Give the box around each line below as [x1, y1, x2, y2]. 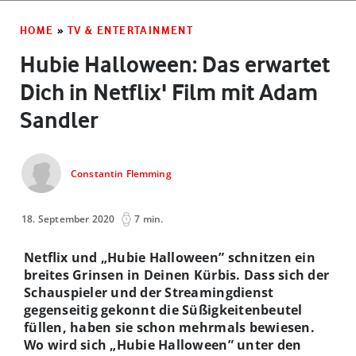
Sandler [20, 106, 99, 133]
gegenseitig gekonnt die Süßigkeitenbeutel [24, 300, 303, 319]
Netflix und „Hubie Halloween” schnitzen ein [24, 248, 315, 266]
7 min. [134, 211, 164, 226]
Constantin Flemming [71, 167, 172, 181]
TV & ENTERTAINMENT [68, 23, 194, 37]
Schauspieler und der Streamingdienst [24, 283, 274, 301]
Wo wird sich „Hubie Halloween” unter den [24, 335, 302, 354]
